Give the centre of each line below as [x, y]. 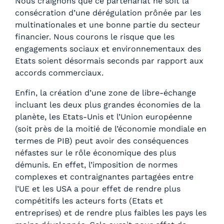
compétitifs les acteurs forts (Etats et [89, 201]
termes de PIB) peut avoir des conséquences [102, 141]
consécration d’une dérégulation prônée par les [108, 13]
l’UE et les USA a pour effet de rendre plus [98, 189]
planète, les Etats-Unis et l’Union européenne [103, 117]
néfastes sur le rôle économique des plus [95, 153]
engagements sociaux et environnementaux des [108, 49]
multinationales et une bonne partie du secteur [108, 25]
